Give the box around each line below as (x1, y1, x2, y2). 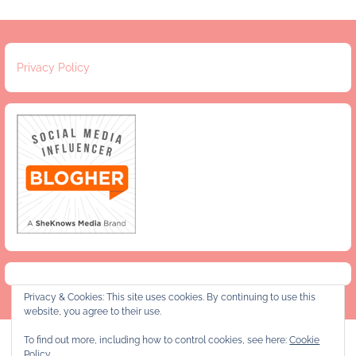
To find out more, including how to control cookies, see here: (24, 334, 290, 346)
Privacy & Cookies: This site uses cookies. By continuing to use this (24, 291, 316, 303)
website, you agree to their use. (24, 305, 162, 317)
